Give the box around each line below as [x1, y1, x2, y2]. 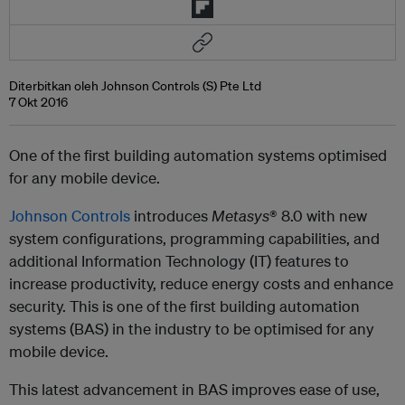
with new [306, 206, 367, 225]
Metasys [212, 206, 269, 225]
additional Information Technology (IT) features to [9, 251, 349, 270]
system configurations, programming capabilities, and [9, 229, 380, 248]
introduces [134, 206, 212, 225]
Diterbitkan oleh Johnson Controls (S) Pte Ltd [9, 78, 261, 94]
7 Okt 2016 [9, 94, 68, 110]
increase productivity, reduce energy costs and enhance [9, 274, 393, 293]
